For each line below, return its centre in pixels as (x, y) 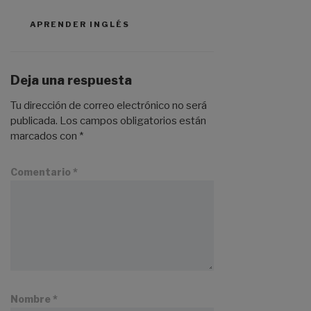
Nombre (32, 299)
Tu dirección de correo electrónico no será (109, 106)
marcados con (45, 136)
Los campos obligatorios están (133, 121)
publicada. (34, 121)
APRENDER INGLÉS (80, 24)
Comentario (42, 172)
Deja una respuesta (71, 80)
